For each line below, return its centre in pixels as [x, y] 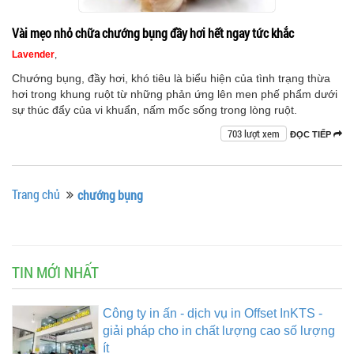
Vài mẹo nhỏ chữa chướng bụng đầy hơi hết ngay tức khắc [153, 33]
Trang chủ [36, 194]
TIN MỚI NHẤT [55, 272]
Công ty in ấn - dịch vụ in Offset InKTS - [213, 314]
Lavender [33, 55]
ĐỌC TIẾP [312, 135]
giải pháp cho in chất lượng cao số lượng [219, 331]
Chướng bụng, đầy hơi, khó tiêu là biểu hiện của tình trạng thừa [171, 79]
